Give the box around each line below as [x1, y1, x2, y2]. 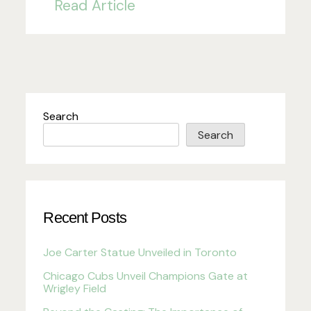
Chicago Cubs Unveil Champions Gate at [43, 268, 249, 283]
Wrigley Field [43, 280, 107, 296]
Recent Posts [43, 208, 126, 226]
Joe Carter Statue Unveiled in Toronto [43, 244, 237, 260]
